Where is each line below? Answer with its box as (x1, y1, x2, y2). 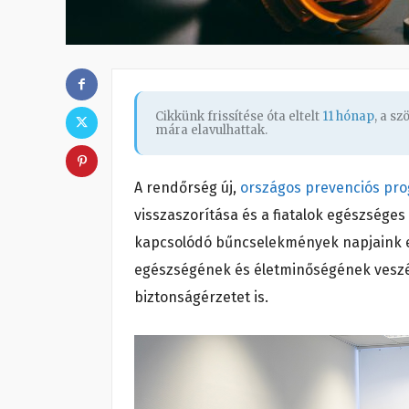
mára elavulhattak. (155, 121, 267, 138)
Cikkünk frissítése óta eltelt (155, 108, 322, 124)
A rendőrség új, (134, 178, 240, 196)
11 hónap (322, 108, 374, 124)
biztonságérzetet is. (134, 288, 268, 306)
